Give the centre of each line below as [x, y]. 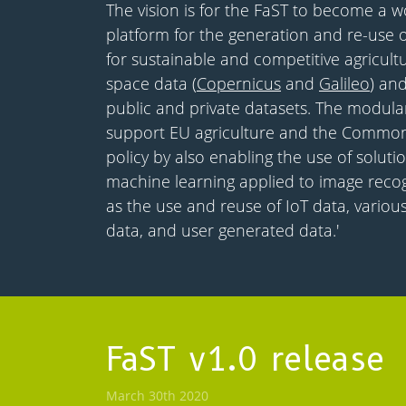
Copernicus [239, 84]
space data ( [151, 84]
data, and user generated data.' [222, 231]
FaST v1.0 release [245, 359]
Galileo [344, 84]
